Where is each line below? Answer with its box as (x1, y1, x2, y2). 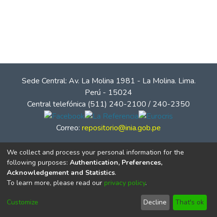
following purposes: (7, 157, 70, 167)
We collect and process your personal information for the (7, 147, 184, 157)
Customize (7, 198, 38, 207)
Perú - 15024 (85, 87, 132, 98)
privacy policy (104, 178, 145, 187)
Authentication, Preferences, (70, 157, 162, 167)
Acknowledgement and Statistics (7, 168, 115, 177)
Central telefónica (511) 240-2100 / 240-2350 (27, 98, 190, 109)
